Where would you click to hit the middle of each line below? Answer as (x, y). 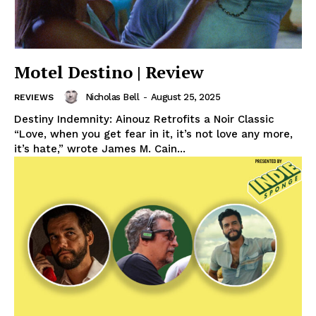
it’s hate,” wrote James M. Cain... (100, 149)
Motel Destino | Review (109, 72)
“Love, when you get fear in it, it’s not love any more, (153, 134)
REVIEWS (34, 98)
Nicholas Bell (112, 97)
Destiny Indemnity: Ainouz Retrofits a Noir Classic (144, 120)
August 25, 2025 (185, 97)
